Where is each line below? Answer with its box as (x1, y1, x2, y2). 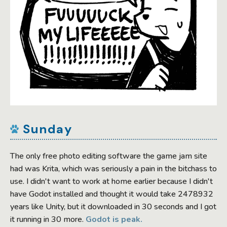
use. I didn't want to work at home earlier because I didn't (10, 175, 213, 187)
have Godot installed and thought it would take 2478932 (10, 188, 213, 200)
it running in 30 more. (10, 213, 86, 225)
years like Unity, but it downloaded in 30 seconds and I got (10, 201, 216, 212)
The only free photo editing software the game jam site (10, 150, 207, 162)
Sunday (23, 121, 72, 137)
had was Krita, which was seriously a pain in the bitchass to (10, 163, 217, 174)
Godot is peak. (86, 213, 142, 225)
